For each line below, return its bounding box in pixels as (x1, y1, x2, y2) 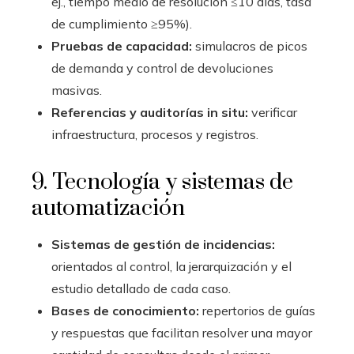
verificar (248, 104, 297, 120)
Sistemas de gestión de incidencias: (51, 236, 275, 252)
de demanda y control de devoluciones (51, 60, 273, 76)
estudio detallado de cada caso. (51, 281, 231, 296)
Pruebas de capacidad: (51, 38, 192, 54)
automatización (32, 194, 185, 222)
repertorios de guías (199, 303, 315, 318)
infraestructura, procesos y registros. (51, 126, 258, 142)
